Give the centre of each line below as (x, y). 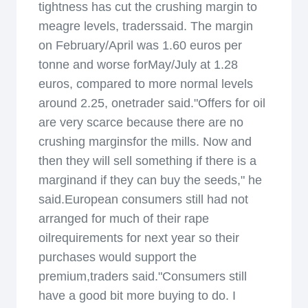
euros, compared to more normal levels (146, 84)
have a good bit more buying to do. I (137, 296)
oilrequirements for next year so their (139, 238)
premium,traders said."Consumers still (143, 276)
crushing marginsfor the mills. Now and (145, 142)
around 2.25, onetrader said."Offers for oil (152, 103)
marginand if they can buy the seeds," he (150, 180)
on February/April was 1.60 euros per (140, 45)
